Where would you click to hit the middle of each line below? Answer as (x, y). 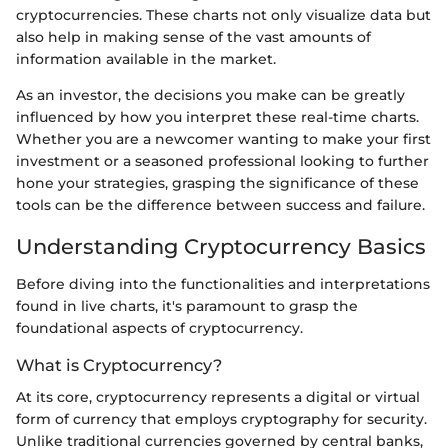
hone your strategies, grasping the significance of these (217, 182)
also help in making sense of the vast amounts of (193, 36)
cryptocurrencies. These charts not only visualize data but (223, 14)
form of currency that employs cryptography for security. (221, 419)
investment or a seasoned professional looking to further (222, 160)
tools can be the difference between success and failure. (220, 204)
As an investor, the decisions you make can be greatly (210, 94)
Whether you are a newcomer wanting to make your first (223, 138)
